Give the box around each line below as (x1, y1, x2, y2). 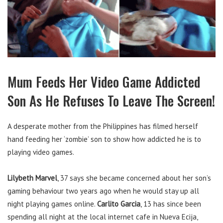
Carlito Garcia (97, 199, 140, 209)
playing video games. (7, 147, 74, 157)
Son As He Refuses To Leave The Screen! (7, 91, 215, 111)
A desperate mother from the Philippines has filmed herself (7, 121, 198, 131)
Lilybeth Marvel (7, 173, 57, 183)
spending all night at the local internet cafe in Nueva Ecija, (7, 212, 198, 222)
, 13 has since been (140, 199, 201, 209)
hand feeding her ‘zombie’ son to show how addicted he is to (7, 134, 201, 144)
